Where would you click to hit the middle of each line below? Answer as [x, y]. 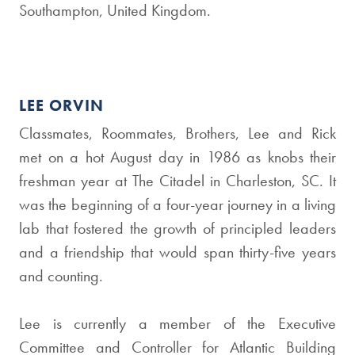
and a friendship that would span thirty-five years [177, 252]
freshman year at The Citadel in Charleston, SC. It [177, 181]
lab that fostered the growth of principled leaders [177, 228]
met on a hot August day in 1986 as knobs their [177, 157]
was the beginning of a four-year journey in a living [177, 204]
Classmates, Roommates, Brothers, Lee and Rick [177, 133]
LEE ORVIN [61, 105]
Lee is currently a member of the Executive [177, 323]
